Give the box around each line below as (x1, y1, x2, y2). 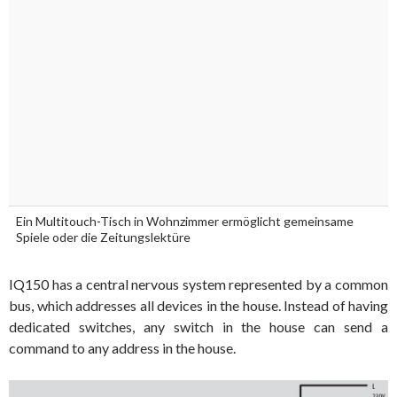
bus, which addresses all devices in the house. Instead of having (9, 297, 388, 315)
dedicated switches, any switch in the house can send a (9, 318, 388, 336)
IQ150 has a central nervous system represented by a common (9, 276, 388, 293)
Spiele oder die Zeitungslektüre (16, 230, 191, 245)
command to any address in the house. (9, 339, 236, 357)
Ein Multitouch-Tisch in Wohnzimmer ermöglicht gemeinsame (16, 214, 354, 230)
